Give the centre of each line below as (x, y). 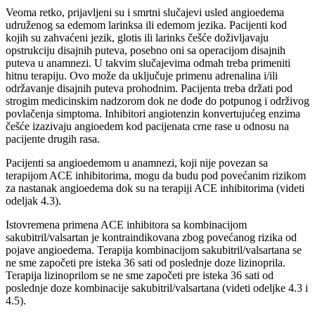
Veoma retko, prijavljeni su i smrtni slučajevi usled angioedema (145, 12)
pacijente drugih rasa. (53, 139)
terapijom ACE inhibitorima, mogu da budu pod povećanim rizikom (156, 175)
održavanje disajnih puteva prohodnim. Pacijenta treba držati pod (149, 88)
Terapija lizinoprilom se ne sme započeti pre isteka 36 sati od (140, 275)
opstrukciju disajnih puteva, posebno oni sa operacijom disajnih (146, 50)
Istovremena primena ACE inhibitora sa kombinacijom (126, 224)
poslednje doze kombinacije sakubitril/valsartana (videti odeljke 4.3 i (157, 288)
